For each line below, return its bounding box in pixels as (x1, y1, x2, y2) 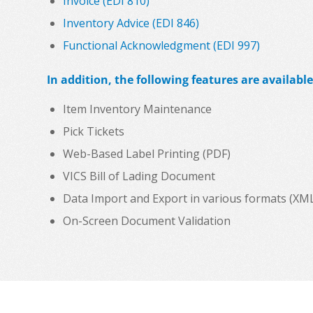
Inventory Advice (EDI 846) (63, 15, 199, 31)
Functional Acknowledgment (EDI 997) (63, 37, 260, 53)
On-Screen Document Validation (63, 213, 231, 229)
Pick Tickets (63, 124, 124, 140)
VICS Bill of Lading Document (63, 168, 215, 184)
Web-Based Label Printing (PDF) (63, 146, 231, 162)
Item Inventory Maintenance (63, 101, 212, 117)
